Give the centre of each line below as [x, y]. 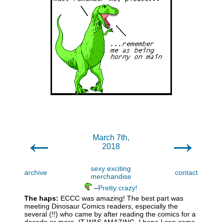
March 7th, [111, 138]
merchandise [111, 176]
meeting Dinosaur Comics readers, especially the [101, 206]
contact [186, 172]
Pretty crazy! [118, 188]
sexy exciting [111, 168]
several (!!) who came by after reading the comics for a [110, 214]
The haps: [41, 198]
